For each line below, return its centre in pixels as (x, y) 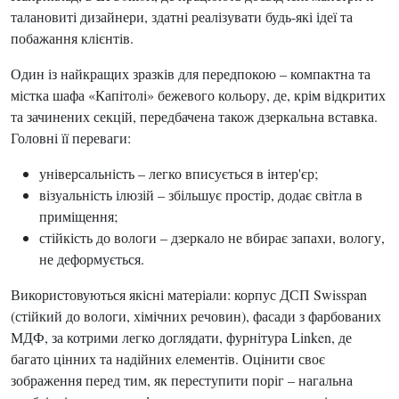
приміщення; (78, 216)
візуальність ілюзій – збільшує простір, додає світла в (201, 195)
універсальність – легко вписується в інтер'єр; (179, 173)
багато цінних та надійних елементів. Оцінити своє (168, 358)
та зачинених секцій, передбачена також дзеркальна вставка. (194, 116)
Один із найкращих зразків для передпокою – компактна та (191, 73)
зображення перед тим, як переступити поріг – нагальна (182, 380)
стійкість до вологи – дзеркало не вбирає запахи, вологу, (212, 237)
